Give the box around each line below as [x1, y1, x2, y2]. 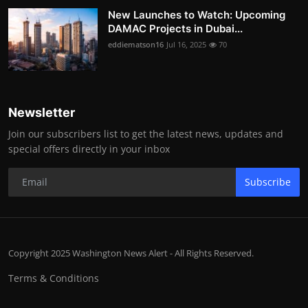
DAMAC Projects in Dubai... [108, 21, 243, 35]
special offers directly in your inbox [8, 142, 170, 155]
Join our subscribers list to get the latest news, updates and [8, 126, 283, 140]
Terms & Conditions [8, 271, 99, 285]
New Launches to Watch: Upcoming [108, 8, 285, 21]
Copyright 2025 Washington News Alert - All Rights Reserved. [8, 246, 254, 259]
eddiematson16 [108, 38, 164, 49]
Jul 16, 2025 [166, 38, 206, 49]
